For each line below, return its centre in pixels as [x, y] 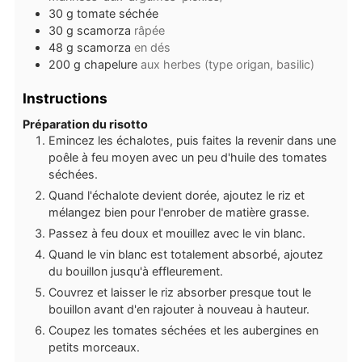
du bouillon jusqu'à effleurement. [135, 271]
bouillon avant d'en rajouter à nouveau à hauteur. [179, 309]
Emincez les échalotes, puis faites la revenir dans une [192, 140]
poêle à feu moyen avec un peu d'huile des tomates [187, 157]
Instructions [65, 99]
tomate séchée [117, 14]
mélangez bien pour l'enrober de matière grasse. [179, 212]
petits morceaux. [94, 347]
